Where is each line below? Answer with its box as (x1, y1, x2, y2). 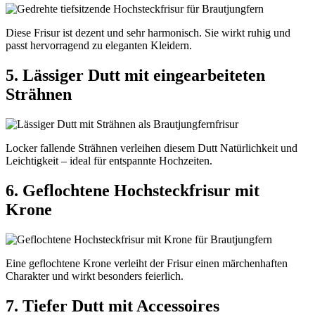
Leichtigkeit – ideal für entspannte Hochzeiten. (6, 154, 212, 167)
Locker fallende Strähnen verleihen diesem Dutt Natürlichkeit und (6, 141, 297, 154)
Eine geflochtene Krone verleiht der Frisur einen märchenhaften (6, 257, 288, 269)
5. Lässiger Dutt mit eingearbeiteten (6, 65, 265, 84)
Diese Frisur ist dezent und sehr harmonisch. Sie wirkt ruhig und (6, 27, 290, 39)
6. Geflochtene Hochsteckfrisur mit (6, 181, 259, 200)
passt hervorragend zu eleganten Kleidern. (6, 39, 192, 52)
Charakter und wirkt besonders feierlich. (6, 269, 184, 282)
